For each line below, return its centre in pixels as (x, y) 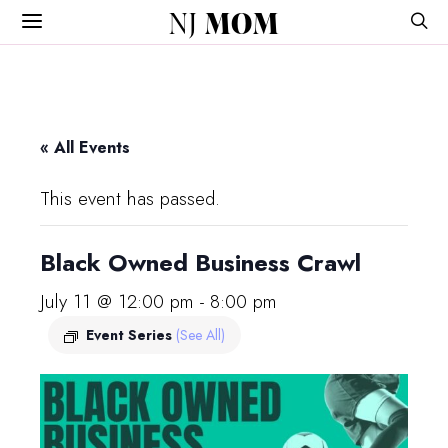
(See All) (200, 335)
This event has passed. (130, 198)
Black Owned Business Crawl (200, 262)
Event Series (131, 335)
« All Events (85, 147)
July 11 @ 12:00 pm (117, 301)
